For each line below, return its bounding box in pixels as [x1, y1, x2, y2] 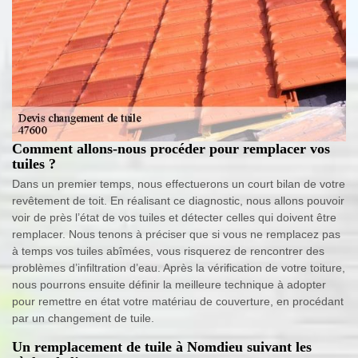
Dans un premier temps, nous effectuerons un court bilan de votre [12, 177, 345, 191]
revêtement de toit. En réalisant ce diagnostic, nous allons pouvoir [12, 194, 344, 208]
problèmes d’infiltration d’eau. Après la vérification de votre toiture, [12, 261, 345, 275]
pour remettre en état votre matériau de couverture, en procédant [12, 295, 344, 308]
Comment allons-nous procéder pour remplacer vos [12, 141, 330, 157]
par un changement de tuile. [12, 312, 154, 325]
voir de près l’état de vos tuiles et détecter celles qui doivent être [12, 211, 336, 225]
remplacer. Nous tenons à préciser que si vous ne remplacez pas [12, 228, 340, 241]
